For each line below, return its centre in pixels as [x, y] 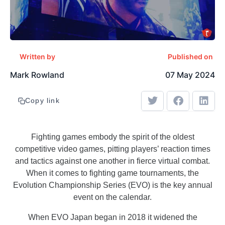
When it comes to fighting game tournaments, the [113, 173]
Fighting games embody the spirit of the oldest [113, 137]
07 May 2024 [190, 75]
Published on [190, 57]
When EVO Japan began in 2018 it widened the [113, 217]
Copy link [42, 101]
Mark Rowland [37, 75]
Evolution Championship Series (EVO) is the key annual [113, 185]
